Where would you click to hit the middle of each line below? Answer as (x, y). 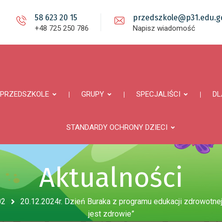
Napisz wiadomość (164, 28)
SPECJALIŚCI (158, 94)
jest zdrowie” (111, 214)
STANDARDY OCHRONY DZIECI (117, 127)
